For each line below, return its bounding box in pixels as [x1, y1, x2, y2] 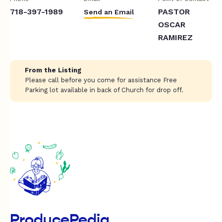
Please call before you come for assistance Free [25, 76, 177, 84]
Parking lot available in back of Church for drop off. [25, 86, 183, 94]
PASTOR [158, 6, 190, 16]
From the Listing [25, 66, 81, 74]
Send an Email [84, 7, 135, 16]
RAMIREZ [158, 32, 193, 42]
